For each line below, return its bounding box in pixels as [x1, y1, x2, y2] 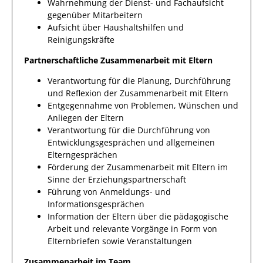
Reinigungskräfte [48, 34, 114, 45]
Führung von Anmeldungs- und [48, 186, 171, 197]
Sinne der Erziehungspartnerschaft [48, 174, 186, 185]
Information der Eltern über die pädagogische [48, 211, 228, 222]
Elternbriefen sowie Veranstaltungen [48, 235, 192, 247]
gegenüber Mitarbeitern [48, 9, 143, 21]
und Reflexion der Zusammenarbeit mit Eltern [48, 87, 228, 99]
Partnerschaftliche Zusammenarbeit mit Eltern [24, 55, 213, 66]
